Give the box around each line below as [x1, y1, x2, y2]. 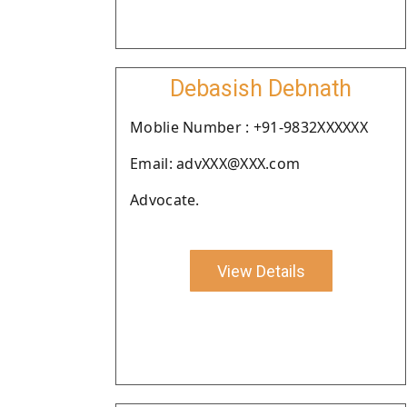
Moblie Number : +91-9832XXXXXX [130, 117, 368, 137]
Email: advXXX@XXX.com [130, 154, 301, 174]
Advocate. [130, 190, 200, 210]
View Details [216, 261, 305, 281]
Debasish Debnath [170, 75, 352, 102]
